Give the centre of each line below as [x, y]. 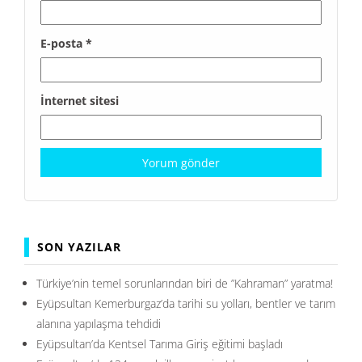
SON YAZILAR [79, 247]
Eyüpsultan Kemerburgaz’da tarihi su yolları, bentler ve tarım [186, 304]
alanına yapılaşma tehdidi [99, 324]
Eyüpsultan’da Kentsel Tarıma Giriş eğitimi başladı [160, 344]
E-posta [63, 44]
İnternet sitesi [80, 101]
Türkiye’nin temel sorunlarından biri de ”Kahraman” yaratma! [185, 284]
